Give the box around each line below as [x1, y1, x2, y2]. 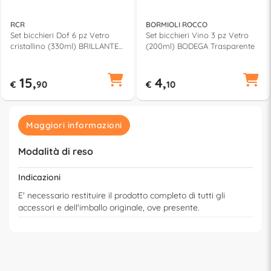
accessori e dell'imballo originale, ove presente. [18, 201, 200, 213]
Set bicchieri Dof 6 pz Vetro [10, 30, 109, 40]
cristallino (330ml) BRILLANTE [10, 41, 119, 51]
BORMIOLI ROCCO [146, 19, 207, 29]
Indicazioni [18, 171, 60, 183]
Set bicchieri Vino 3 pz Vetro [146, 30, 249, 40]
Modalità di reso [18, 145, 93, 157]
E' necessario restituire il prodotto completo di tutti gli [18, 189, 225, 201]
